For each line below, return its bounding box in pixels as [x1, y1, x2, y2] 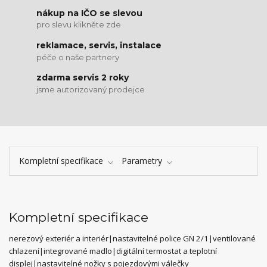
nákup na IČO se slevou [36, 7, 143, 18]
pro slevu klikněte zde [36, 20, 122, 30]
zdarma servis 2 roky [36, 72, 129, 83]
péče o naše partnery [36, 52, 120, 62]
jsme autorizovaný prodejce [36, 84, 145, 94]
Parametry [122, 155, 162, 167]
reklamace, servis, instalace [36, 39, 162, 51]
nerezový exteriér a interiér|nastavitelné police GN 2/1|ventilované [9, 233, 256, 244]
